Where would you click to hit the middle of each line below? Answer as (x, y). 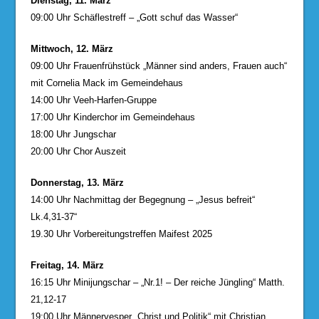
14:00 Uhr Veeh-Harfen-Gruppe (93, 100)
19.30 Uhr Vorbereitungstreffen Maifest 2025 (121, 234)
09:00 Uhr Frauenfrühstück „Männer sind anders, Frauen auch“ (158, 66)
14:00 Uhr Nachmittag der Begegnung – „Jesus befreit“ (142, 199)
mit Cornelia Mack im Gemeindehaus (106, 83)
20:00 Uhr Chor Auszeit (78, 151)
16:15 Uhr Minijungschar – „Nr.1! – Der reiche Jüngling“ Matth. (157, 282)
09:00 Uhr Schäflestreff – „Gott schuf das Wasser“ (134, 17)
